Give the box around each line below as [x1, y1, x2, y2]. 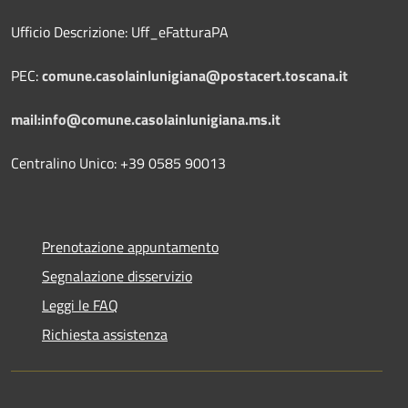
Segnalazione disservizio [42, 264, 192, 287]
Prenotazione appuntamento [42, 235, 219, 258]
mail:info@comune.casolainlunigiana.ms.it [11, 107, 280, 130]
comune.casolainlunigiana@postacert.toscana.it [42, 64, 348, 87]
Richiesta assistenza [42, 322, 168, 345]
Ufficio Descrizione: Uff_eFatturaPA [11, 20, 229, 43]
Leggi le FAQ [42, 293, 118, 316]
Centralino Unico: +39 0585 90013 [11, 151, 226, 174]
